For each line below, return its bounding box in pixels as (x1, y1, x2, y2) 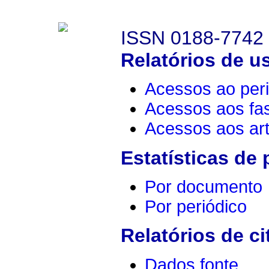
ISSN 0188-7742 (121, 27, 264, 49)
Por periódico (145, 196, 247, 216)
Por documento (145, 177, 262, 196)
